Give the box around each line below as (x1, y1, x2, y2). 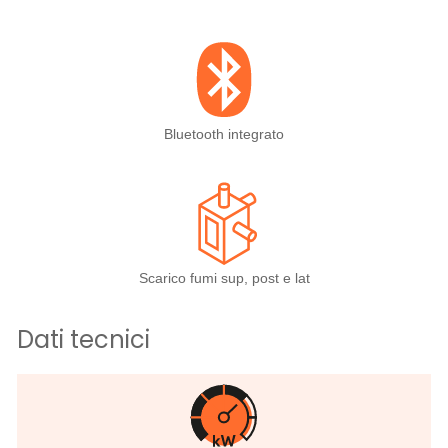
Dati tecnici (17, 323, 150, 357)
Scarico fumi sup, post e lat (138, 270, 310, 287)
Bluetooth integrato (164, 126, 284, 143)
